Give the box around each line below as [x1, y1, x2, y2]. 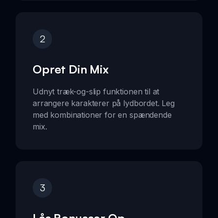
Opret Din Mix [33, 62, 109, 77]
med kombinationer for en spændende [33, 110, 172, 120]
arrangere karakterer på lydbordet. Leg [33, 98, 175, 109]
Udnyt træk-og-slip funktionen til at [33, 87, 160, 97]
